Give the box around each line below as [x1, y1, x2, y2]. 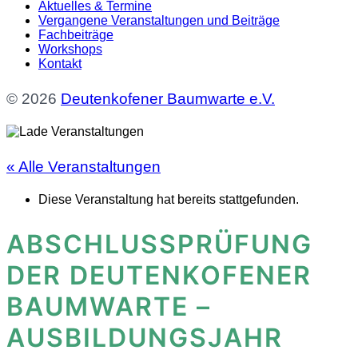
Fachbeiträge [38, 28, 113, 42]
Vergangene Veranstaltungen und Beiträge [38, 14, 280, 27]
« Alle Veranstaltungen [6, 158, 161, 175]
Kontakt [38, 57, 82, 70]
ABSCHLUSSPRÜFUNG [6, 228, 312, 260]
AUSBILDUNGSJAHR [6, 321, 283, 353]
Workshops [38, 42, 102, 56]
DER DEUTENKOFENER [6, 259, 312, 291]
